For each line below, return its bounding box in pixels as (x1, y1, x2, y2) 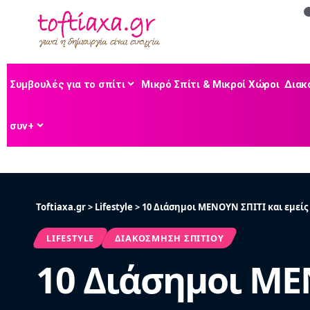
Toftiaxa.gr (36, 200, 86, 213)
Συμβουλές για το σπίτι (10, 77, 125, 91)
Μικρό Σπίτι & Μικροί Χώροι (141, 77, 280, 91)
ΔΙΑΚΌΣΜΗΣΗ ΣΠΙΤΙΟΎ (115, 231, 224, 244)
